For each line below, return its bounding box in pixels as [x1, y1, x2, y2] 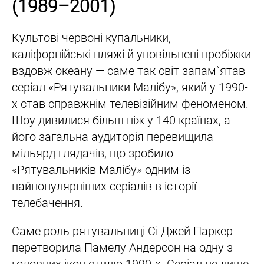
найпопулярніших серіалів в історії [12, 179, 196, 193]
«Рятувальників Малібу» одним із [12, 162, 190, 177]
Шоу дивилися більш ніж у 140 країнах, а [12, 113, 230, 127]
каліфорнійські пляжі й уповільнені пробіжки [12, 47, 251, 61]
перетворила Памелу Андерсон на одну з [12, 240, 233, 255]
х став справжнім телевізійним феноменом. [12, 96, 249, 111]
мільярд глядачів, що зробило [12, 146, 173, 160]
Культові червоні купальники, [12, 30, 171, 45]
